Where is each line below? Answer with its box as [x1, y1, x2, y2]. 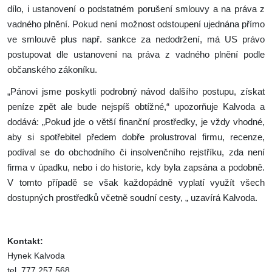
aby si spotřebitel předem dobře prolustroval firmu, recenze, [7, 132, 265, 142]
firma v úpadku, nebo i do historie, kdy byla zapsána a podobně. [7, 163, 265, 172]
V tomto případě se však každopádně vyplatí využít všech [7, 178, 265, 188]
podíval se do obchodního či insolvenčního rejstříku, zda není [7, 148, 265, 157]
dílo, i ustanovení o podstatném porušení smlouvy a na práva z [7, 4, 265, 14]
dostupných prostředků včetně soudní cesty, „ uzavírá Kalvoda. [7, 193, 257, 203]
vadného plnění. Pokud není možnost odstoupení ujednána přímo [7, 19, 265, 29]
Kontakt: [7, 236, 43, 246]
